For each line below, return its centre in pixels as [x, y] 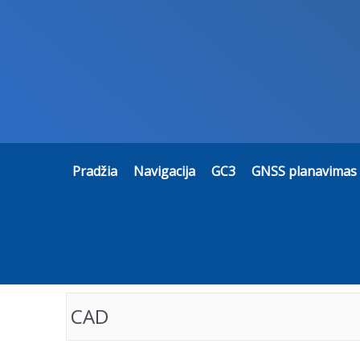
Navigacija [164, 171]
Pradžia [95, 171]
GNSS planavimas [304, 171]
